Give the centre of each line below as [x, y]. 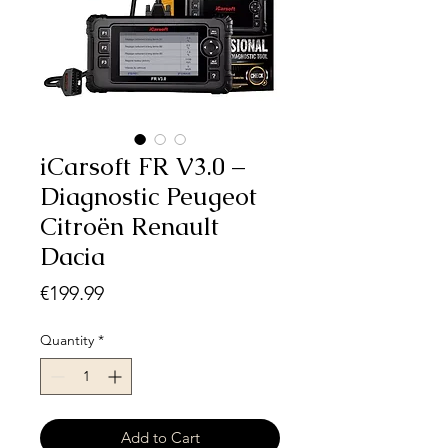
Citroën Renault [129, 226]
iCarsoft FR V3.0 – [142, 166]
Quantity [67, 340]
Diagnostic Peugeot [148, 196]
